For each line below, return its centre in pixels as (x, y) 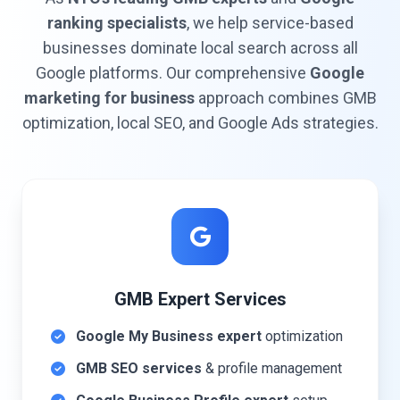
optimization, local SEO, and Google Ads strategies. (200, 123)
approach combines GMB (285, 98)
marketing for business (109, 98)
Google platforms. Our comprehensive (173, 73)
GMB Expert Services (200, 299)
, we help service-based (270, 23)
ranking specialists (117, 23)
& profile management (272, 368)
